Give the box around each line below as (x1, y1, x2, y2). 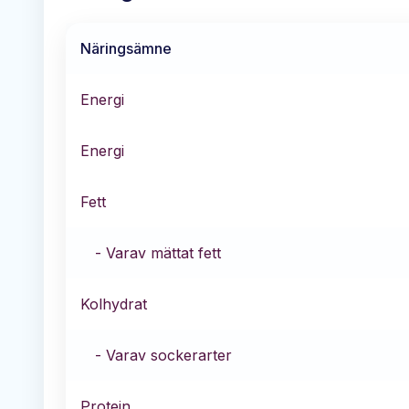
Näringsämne (80, 38, 172, 58)
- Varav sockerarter (95, 345, 232, 364)
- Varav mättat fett (95, 243, 221, 262)
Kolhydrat (80, 294, 147, 313)
